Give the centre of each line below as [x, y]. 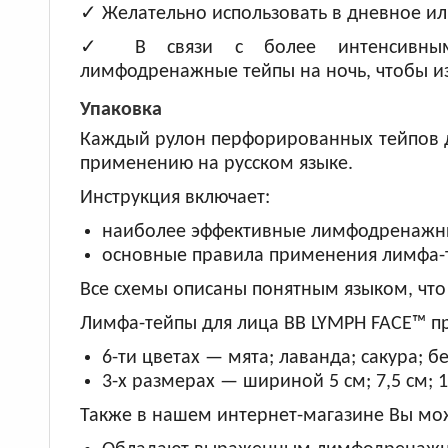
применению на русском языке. [216, 164]
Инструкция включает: [174, 198]
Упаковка [120, 110]
